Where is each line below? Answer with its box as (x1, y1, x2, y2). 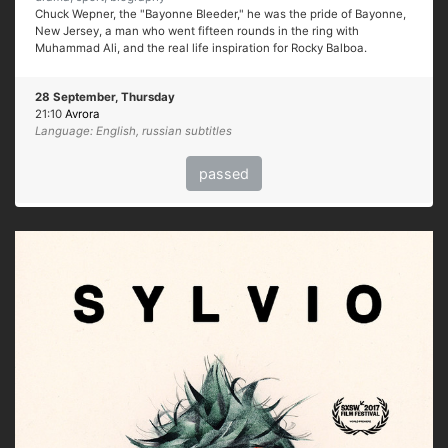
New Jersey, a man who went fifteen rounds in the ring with (35, 23, 359, 38)
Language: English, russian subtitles (35, 123, 232, 138)
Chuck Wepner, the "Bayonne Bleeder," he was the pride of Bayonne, (35, 6, 406, 21)
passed (199, 164, 249, 182)
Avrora (65, 106, 100, 121)
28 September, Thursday (35, 89, 175, 104)
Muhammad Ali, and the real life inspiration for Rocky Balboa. (35, 40, 367, 55)
